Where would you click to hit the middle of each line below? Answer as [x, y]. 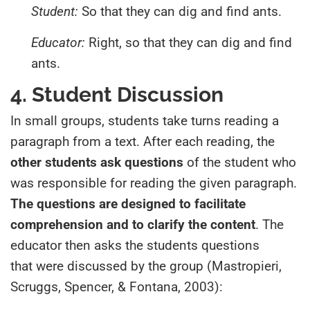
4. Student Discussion [117, 94]
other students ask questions [97, 162]
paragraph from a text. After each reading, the [143, 141]
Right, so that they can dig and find [190, 42]
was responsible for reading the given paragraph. [154, 183]
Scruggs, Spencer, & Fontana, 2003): [117, 286]
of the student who [240, 162]
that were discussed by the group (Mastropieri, [146, 266]
